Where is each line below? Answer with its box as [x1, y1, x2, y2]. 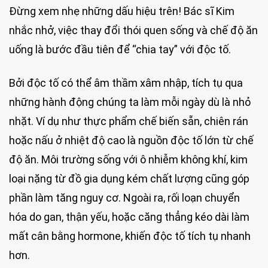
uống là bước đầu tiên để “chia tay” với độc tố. [9, 43, 231, 56]
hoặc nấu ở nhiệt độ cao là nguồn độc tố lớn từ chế [9, 133, 254, 147]
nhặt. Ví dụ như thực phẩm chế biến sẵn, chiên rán [9, 114, 248, 127]
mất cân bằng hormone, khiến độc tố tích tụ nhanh [9, 229, 251, 242]
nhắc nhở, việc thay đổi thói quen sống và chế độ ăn [9, 24, 258, 37]
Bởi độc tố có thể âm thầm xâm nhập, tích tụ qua [9, 76, 243, 89]
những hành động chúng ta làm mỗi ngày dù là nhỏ [9, 95, 251, 108]
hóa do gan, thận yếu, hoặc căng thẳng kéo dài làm [9, 210, 249, 223]
